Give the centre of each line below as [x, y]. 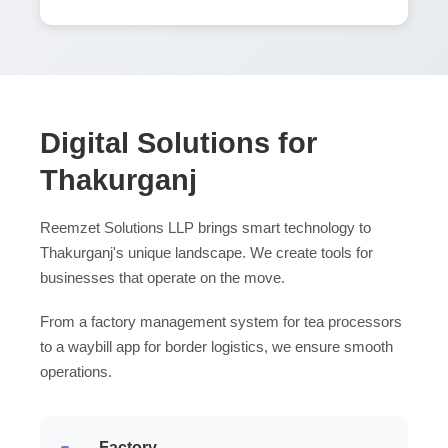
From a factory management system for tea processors [221, 321]
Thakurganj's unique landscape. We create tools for [206, 252]
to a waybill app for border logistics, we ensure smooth [216, 346]
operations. [76, 371]
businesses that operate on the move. [162, 277]
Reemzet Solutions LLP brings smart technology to [205, 227]
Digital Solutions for [178, 142]
